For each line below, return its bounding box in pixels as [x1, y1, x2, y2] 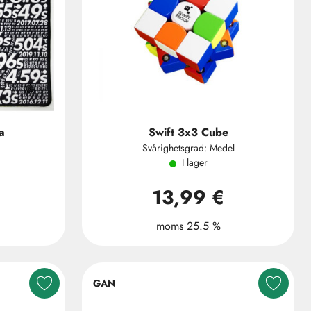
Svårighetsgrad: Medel [142, 141, 235, 155]
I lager [181, 155, 208, 169]
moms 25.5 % [155, 218, 221, 234]
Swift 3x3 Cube [148, 124, 228, 140]
